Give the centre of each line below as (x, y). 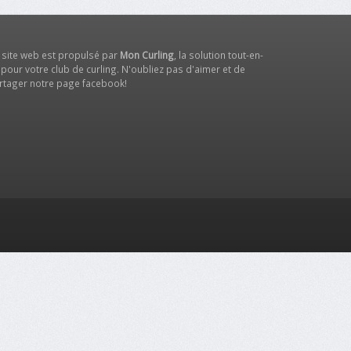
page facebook (90, 83)
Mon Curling (147, 55)
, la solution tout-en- (218, 55)
